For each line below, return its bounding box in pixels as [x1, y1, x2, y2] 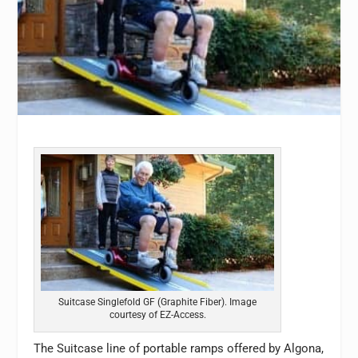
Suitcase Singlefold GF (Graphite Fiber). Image [58, 296, 257, 308]
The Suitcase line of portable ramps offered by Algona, [34, 340, 324, 356]
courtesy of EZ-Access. [109, 308, 206, 320]
